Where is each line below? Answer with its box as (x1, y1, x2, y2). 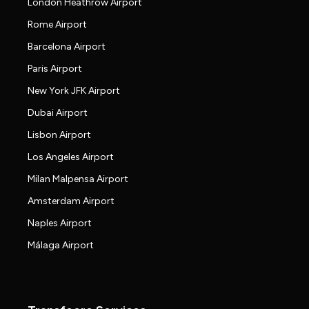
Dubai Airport (28, 107, 88, 119)
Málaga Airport (28, 239, 94, 252)
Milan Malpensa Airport (28, 173, 128, 186)
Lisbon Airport (28, 129, 91, 141)
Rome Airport (28, 19, 87, 31)
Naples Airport (28, 217, 92, 230)
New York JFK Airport (28, 85, 120, 97)
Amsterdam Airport (28, 195, 114, 208)
